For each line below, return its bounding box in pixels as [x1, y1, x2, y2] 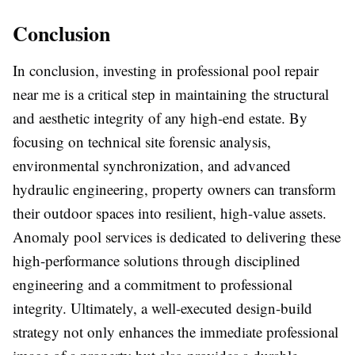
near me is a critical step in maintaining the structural [13, 84, 329, 105]
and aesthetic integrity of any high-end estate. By [13, 108, 307, 128]
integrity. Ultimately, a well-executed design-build [13, 298, 312, 319]
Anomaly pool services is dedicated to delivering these [13, 227, 341, 247]
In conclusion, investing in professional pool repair [13, 60, 319, 81]
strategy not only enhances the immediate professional [13, 322, 338, 342]
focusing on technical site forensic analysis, [13, 132, 271, 152]
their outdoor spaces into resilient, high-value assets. [13, 203, 326, 223]
